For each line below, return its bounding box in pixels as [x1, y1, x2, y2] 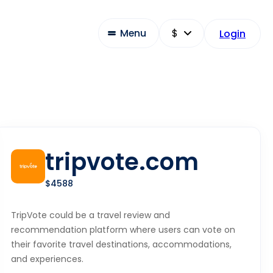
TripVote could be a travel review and [11, 209, 171, 221]
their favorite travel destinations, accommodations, [11, 238, 232, 250]
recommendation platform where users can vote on [11, 224, 236, 236]
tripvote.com [45, 146, 199, 178]
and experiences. [11, 253, 84, 265]
